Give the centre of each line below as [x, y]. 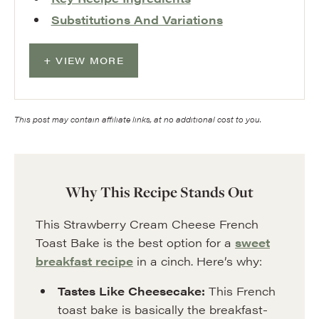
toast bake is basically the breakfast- [162, 309]
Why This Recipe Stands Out [159, 192]
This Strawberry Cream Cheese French [147, 224]
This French [242, 291]
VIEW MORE [90, 60]
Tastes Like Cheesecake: [133, 291]
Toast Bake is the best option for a [135, 242]
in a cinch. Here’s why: [198, 261]
